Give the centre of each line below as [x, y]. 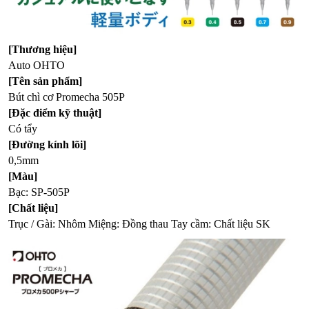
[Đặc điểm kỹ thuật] [55, 112]
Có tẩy [23, 128]
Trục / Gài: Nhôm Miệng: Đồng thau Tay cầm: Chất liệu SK [139, 223]
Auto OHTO [37, 65]
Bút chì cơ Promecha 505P [67, 97]
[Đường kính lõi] [47, 144]
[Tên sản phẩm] [45, 81]
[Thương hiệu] [42, 49]
